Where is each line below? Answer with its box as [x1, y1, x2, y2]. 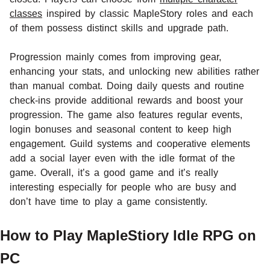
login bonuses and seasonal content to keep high [10, 124, 231, 134]
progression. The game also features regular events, [10, 109, 242, 120]
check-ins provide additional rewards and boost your [10, 95, 243, 105]
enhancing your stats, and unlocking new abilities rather [10, 66, 259, 77]
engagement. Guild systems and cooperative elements [10, 138, 250, 149]
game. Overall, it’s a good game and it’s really [10, 167, 218, 178]
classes [10, 8, 42, 19]
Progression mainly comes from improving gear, [10, 51, 221, 62]
